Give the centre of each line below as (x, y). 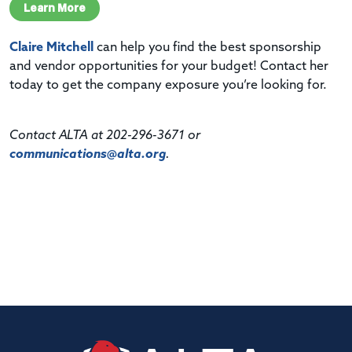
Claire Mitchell (51, 48)
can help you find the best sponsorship (207, 48)
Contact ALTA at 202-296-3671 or (105, 136)
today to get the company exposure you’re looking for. (168, 85)
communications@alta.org (88, 154)
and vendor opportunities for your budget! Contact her (169, 66)
